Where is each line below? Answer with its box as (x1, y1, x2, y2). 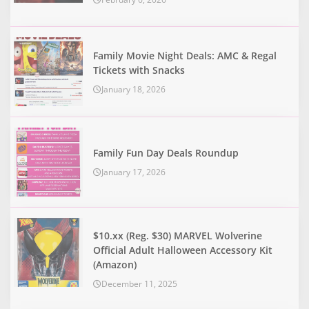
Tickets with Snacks (93, 63, 185, 77)
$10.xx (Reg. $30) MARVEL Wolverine (93, 228, 262, 242)
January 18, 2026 (101, 83, 166, 95)
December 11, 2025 (101, 277, 177, 290)
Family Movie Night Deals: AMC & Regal (93, 48, 277, 62)
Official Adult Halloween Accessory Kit (93, 243, 272, 257)
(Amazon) (93, 257, 137, 271)
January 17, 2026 (101, 166, 166, 179)
